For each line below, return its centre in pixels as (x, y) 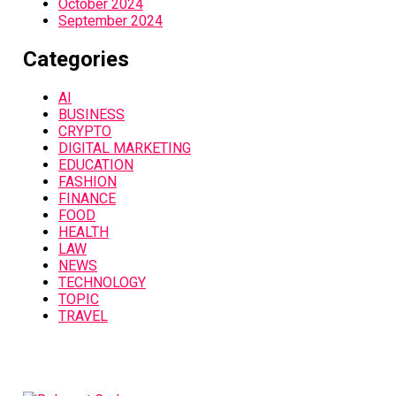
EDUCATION (95, 165)
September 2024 (110, 21)
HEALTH (83, 232)
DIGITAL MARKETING (124, 148)
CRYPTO (84, 132)
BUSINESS (91, 115)
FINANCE (87, 199)
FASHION (87, 182)
